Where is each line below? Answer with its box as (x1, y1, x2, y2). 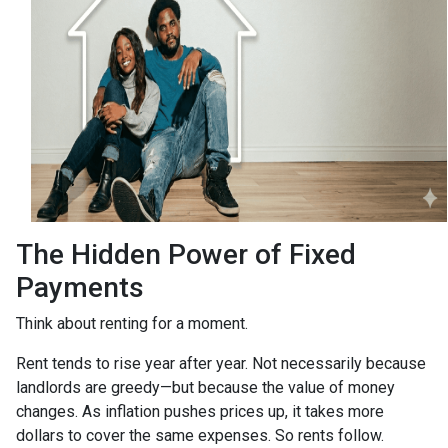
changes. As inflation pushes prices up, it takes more (16, 401, 384, 421)
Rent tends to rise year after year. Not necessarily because (16, 353, 426, 373)
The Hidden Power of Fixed (16, 237, 356, 271)
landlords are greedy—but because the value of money (16, 377, 395, 397)
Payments (16, 270, 144, 304)
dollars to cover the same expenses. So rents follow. (16, 425, 384, 445)
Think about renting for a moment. (16, 313, 248, 333)
